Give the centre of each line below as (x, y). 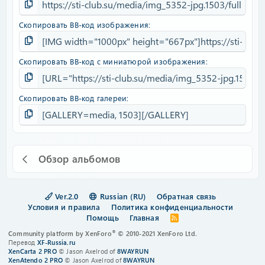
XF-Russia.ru (56, 242)
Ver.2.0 (66, 196)
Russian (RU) (122, 196)
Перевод (23, 242)
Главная (144, 217)
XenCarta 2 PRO (33, 251)
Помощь (102, 217)
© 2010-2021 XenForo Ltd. (158, 233)
